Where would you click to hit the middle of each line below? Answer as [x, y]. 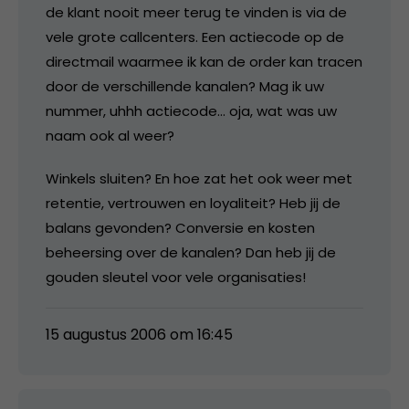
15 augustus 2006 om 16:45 [139, 334]
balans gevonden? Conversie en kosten [180, 227]
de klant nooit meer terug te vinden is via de [196, 12]
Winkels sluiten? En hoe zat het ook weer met [199, 178]
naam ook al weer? [110, 135]
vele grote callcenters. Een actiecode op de [195, 37]
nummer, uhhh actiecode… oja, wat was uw [191, 110]
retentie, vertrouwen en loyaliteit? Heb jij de [193, 203]
